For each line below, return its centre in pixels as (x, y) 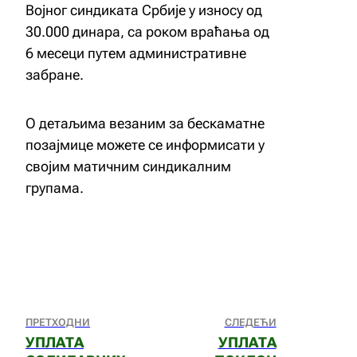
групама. (55, 188)
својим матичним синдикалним (128, 166)
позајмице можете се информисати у (145, 145)
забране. (55, 75)
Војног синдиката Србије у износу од (144, 10)
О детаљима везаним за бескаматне (145, 123)
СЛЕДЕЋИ (250, 322)
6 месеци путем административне (136, 53)
